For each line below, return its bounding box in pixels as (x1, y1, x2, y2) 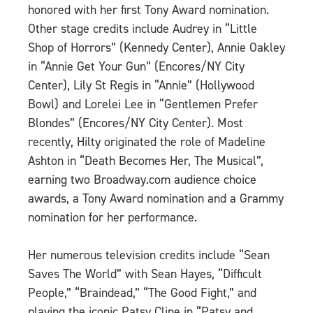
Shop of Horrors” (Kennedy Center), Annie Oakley (28, 39, 285, 57)
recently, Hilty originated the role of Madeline (28, 133, 265, 151)
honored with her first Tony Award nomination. (28, 1, 269, 19)
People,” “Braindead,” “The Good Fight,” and (28, 284, 256, 302)
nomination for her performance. (28, 209, 197, 226)
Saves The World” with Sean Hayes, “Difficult (28, 265, 262, 283)
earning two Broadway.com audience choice (28, 171, 256, 189)
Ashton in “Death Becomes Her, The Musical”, (28, 152, 263, 170)
